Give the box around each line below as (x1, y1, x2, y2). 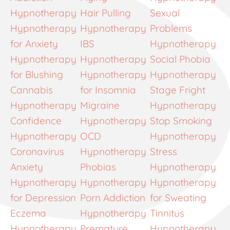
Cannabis (10, 83, 53, 96)
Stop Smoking (150, 114, 212, 127)
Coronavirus (10, 145, 64, 158)
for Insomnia (80, 83, 136, 96)
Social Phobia (150, 52, 210, 65)
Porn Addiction (80, 191, 145, 204)
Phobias (80, 160, 116, 173)
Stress (150, 145, 177, 158)
